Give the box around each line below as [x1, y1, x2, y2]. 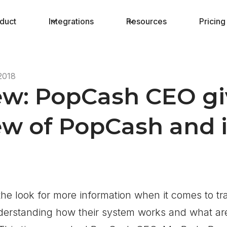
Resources [126, 16, 167, 26]
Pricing [199, 16, 225, 26]
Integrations [48, 16, 94, 26]
